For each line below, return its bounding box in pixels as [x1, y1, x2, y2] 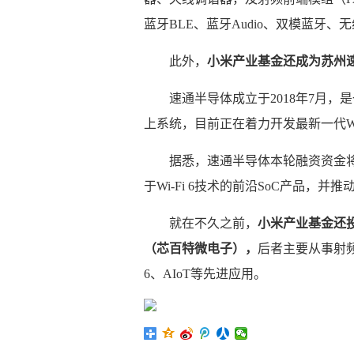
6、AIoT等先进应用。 [144, 267, 266, 281]
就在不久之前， [169, 217, 258, 230]
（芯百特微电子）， [144, 242, 258, 255]
